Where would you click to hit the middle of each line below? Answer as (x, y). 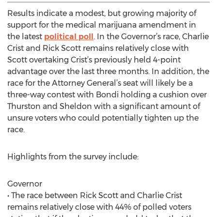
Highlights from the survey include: (73, 157)
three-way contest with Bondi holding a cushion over (107, 95)
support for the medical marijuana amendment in (102, 25)
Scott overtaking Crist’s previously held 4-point (94, 60)
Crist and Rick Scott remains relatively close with (98, 48)
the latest (26, 37)
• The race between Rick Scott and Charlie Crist (95, 195)
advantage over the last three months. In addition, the (108, 71)
